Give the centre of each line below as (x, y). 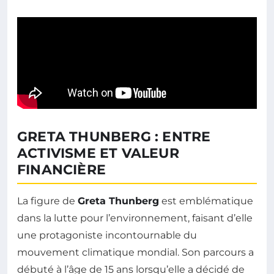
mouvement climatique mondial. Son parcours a (135, 253)
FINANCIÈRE (61, 170)
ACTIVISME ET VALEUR (98, 154)
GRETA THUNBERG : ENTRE (114, 137)
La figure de (47, 201)
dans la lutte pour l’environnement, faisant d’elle (135, 218)
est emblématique (206, 201)
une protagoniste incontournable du (107, 235)
